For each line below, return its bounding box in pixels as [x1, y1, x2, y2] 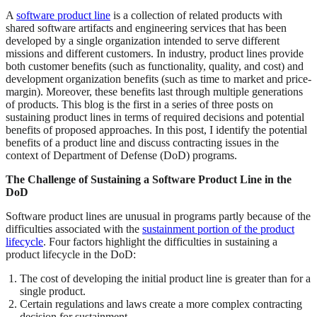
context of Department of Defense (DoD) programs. [6, 149, 237, 162]
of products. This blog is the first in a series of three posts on [6, 98, 273, 111]
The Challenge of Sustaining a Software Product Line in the [6, 173, 292, 186]
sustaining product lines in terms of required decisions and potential [6, 111, 304, 124]
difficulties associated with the [6, 223, 142, 236]
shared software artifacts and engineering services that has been [6, 22, 287, 35]
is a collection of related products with [110, 9, 282, 22]
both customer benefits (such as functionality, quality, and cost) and [6, 60, 304, 73]
